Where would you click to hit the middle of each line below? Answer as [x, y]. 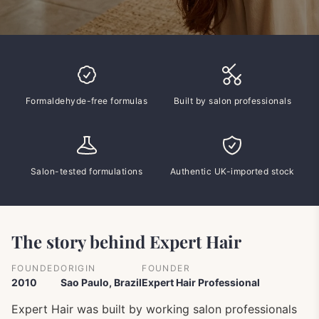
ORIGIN [78, 268]
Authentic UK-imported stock [232, 171]
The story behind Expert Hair [126, 241]
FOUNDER [166, 268]
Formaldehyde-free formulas [87, 101]
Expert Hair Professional [201, 282]
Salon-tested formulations [87, 171]
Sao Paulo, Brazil [101, 282]
